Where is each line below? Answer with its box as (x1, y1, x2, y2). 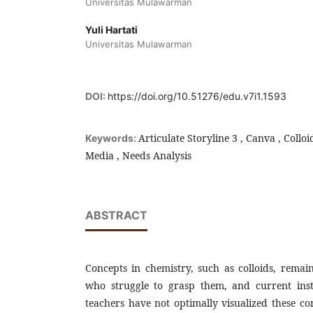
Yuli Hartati (85, 23, 138, 36)
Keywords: (85, 131, 138, 144)
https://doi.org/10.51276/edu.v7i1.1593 (108, 89, 286, 102)
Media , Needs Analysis (85, 148, 191, 162)
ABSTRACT (85, 208, 147, 222)
